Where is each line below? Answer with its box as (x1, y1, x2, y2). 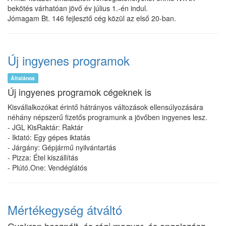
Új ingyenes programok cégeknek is (8, 85, 151, 98)
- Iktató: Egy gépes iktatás (8, 132, 90, 142)
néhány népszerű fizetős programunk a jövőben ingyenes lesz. (8, 112, 207, 122)
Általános (11, 74, 35, 82)
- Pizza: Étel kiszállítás (8, 152, 78, 162)
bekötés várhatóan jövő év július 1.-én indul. (8, 3, 148, 13)
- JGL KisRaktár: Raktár (8, 122, 83, 132)
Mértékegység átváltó (8, 201, 122, 218)
